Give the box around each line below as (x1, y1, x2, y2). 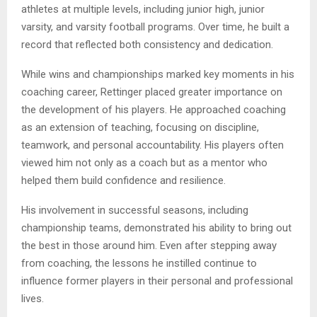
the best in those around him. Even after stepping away (21, 239, 277, 253)
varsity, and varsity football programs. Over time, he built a (21, 21, 289, 34)
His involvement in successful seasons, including (21, 204, 248, 217)
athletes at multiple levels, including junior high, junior (21, 3, 265, 16)
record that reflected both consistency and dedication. (21, 38, 273, 52)
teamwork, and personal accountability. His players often (21, 139, 284, 152)
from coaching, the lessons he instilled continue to (21, 257, 257, 270)
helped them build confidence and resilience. (21, 174, 226, 188)
